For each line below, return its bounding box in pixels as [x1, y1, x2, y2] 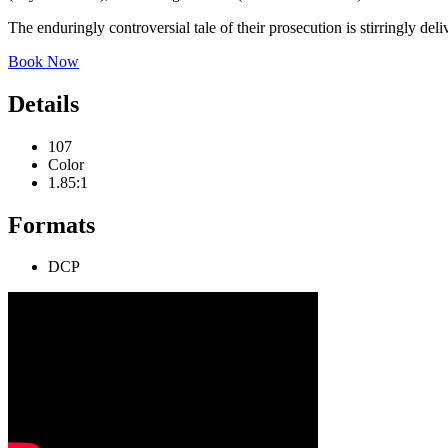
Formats [8, 211, 95, 238]
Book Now [8, 52, 79, 70]
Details [8, 90, 79, 117]
